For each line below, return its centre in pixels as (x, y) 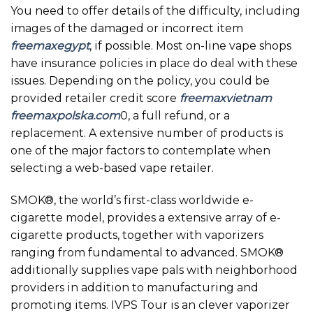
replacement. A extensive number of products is (147, 133)
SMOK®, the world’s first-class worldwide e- (132, 201)
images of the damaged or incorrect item (127, 29)
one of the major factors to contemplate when (140, 151)
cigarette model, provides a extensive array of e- (146, 218)
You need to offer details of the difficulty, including (155, 11)
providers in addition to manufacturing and (134, 288)
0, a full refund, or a (175, 116)
